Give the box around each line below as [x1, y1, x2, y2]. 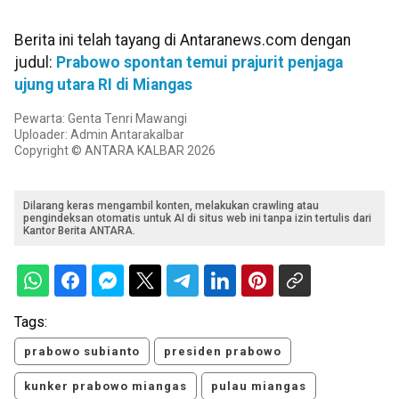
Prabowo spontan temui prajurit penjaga [56, 53, 343, 72]
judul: [14, 53, 56, 72]
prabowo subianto [24, 345, 140, 359]
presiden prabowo [164, 345, 281, 359]
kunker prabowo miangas [24, 379, 187, 394]
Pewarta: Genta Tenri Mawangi [14, 111, 187, 126]
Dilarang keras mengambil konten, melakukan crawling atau [23, 199, 319, 213]
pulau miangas [211, 379, 306, 394]
